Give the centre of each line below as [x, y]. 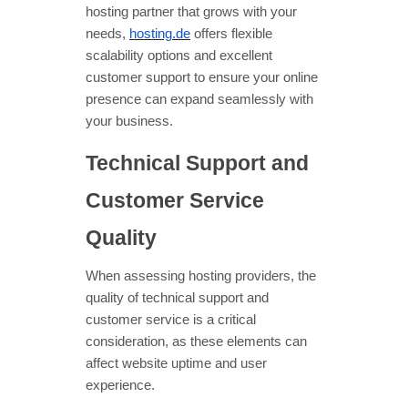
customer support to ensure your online [202, 78]
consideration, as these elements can [196, 342]
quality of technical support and [177, 298]
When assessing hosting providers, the [201, 276]
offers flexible [231, 34]
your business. [129, 122]
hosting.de [160, 34]
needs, [106, 34]
